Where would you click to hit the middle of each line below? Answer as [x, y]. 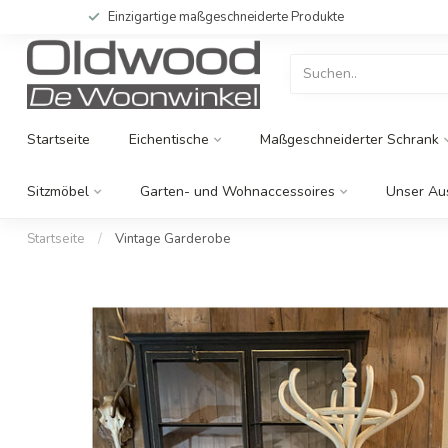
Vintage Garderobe [173, 239]
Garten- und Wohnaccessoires [237, 191]
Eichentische [169, 139]
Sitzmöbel [58, 191]
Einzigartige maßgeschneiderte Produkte [225, 17]
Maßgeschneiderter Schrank [349, 139]
